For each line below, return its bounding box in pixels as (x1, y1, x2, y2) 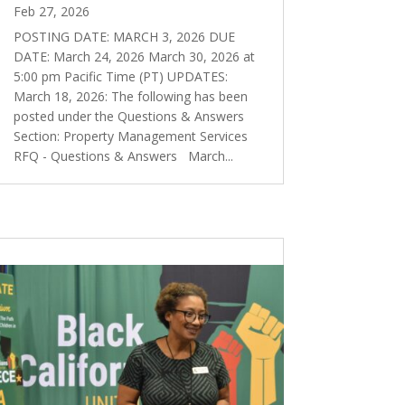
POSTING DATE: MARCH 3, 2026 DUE (13, 27, 235, 45)
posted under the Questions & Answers (13, 107, 244, 125)
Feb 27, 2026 (13, 2, 89, 20)
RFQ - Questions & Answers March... (13, 146, 233, 165)
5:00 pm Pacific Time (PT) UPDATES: (13, 67, 228, 85)
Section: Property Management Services (13, 127, 248, 145)
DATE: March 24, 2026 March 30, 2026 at (13, 47, 255, 65)
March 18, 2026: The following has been (13, 87, 248, 105)
